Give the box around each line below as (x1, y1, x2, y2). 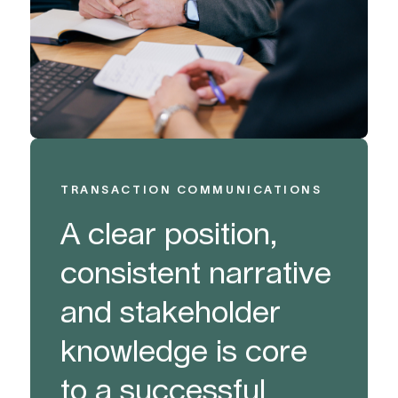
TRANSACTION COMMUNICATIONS (60, 182, 322, 196)
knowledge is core (60, 337, 308, 368)
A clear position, (60, 219, 278, 251)
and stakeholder (60, 298, 282, 329)
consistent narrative (60, 259, 332, 290)
